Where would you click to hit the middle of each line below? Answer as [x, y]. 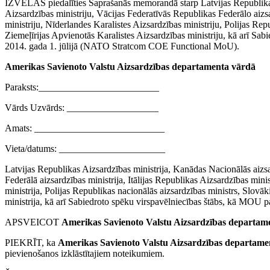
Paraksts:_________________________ [82, 87]
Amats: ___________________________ [85, 128]
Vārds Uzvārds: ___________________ [82, 108]
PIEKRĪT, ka [31, 243]
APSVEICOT [33, 222]
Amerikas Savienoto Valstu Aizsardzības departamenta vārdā [130, 67]
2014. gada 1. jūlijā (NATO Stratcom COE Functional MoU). [122, 46]
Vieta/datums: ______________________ [85, 149]
